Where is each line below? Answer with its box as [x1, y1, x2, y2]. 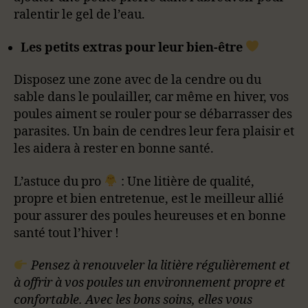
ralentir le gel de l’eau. [14, 7, 145, 23]
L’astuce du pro [14, 173, 104, 190]
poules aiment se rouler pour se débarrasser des [14, 107, 292, 122]
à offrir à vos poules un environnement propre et [14, 275, 285, 291]
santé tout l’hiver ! [14, 225, 119, 241]
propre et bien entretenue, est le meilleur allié [14, 190, 284, 207]
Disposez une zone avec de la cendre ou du [14, 72, 261, 88]
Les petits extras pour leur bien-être [21, 39, 245, 56]
